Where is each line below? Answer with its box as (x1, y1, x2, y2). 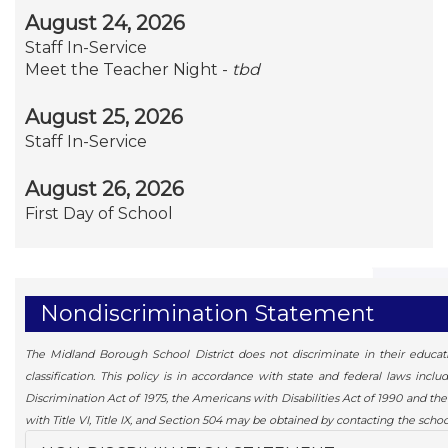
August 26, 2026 (25, 176, 184, 201)
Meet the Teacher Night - (25, 59, 232, 79)
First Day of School (25, 203, 173, 223)
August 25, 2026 (25, 104, 183, 129)
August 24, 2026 (25, 10, 185, 35)
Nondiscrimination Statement (40, 299, 375, 327)
